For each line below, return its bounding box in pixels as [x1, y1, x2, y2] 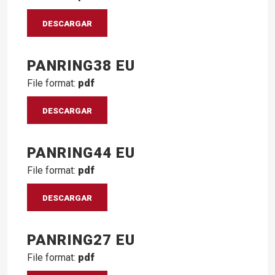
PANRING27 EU [27, 231, 135, 249]
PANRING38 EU [27, 56, 135, 74]
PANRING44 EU [27, 144, 135, 161]
